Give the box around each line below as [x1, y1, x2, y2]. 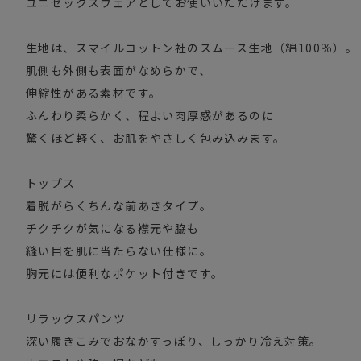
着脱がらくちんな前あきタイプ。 [26, 197, 212, 214]
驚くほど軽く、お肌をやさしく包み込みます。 [26, 130, 286, 147]
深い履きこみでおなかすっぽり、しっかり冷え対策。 [26, 333, 322, 350]
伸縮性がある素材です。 [26, 85, 162, 102]
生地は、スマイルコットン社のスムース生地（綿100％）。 [26, 39, 359, 56]
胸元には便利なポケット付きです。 [26, 265, 224, 282]
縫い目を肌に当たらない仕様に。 [26, 243, 212, 259]
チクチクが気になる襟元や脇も [26, 220, 200, 237]
